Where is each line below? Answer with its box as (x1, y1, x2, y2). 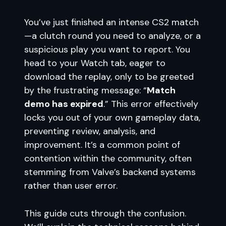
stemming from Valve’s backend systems (24, 166, 196, 178)
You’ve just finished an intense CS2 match (24, 16, 199, 28)
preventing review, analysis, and (24, 125, 155, 137)
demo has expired (24, 98, 103, 110)
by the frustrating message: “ (24, 84, 147, 96)
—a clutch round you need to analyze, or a (24, 30, 201, 42)
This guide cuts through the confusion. (24, 207, 186, 219)
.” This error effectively (103, 98, 198, 110)
